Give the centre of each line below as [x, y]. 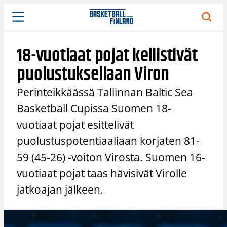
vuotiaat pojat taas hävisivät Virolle [102, 173]
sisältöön [19, 20]
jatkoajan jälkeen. [60, 189]
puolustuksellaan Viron [93, 74]
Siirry [13, 9]
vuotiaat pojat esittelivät [75, 124]
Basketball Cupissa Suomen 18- [94, 108]
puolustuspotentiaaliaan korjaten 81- [108, 141]
